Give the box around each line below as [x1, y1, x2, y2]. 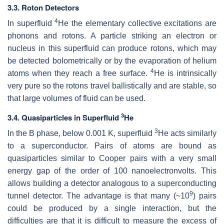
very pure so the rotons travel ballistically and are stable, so [7, 81, 216, 90]
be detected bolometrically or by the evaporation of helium [7, 56, 216, 65]
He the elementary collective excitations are [58, 18, 217, 27]
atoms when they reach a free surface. [7, 68, 150, 77]
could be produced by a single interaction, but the [7, 203, 216, 212]
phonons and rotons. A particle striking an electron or [7, 31, 216, 40]
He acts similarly [158, 128, 216, 137]
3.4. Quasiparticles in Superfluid [7, 111, 121, 123]
